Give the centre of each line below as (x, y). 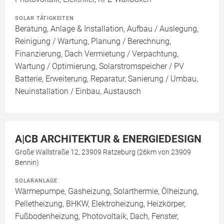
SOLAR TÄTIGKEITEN (44, 18)
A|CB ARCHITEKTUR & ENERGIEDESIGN (108, 139)
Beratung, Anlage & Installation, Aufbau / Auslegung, (107, 29)
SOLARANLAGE (36, 180)
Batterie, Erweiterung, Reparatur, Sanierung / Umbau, (106, 79)
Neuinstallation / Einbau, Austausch (78, 91)
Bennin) (27, 162)
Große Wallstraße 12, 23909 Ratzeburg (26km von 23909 (103, 152)
